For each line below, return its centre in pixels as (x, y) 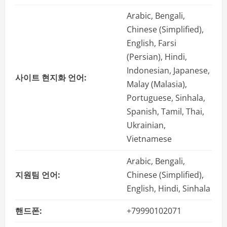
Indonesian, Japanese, (168, 71)
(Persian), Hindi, (157, 57)
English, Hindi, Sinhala (168, 189)
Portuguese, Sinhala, (166, 98)
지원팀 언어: (38, 175)
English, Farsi (152, 43)
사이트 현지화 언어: (51, 77)
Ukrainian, (146, 125)
